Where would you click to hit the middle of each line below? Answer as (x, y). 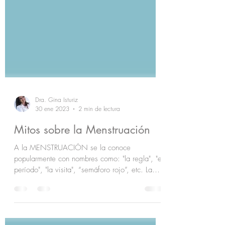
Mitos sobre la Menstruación (82, 152)
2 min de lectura (99, 131)
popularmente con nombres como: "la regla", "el (89, 181)
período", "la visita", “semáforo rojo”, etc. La (83, 192)
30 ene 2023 (52, 131)
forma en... (32, 203)
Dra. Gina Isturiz (57, 122)
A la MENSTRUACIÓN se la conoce (72, 170)
